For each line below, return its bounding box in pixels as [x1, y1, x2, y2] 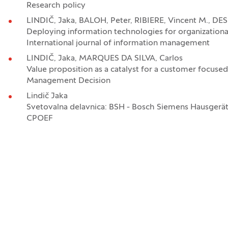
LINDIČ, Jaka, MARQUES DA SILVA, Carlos [26, 54, 183, 63]
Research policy [26, 2, 85, 10]
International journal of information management [26, 39, 210, 47]
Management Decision [26, 77, 110, 85]
